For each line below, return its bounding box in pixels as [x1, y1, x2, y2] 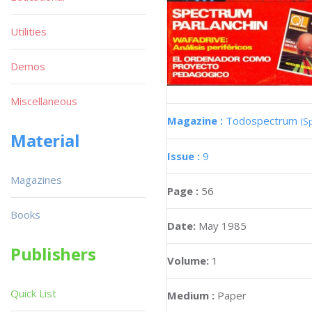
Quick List [10, 286, 56, 300]
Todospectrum [226, 114, 300, 128]
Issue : [167, 149, 203, 164]
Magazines [10, 173, 62, 187]
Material [10, 129, 80, 152]
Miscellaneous [10, 94, 77, 108]
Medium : [167, 288, 214, 303]
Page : [167, 184, 201, 198]
